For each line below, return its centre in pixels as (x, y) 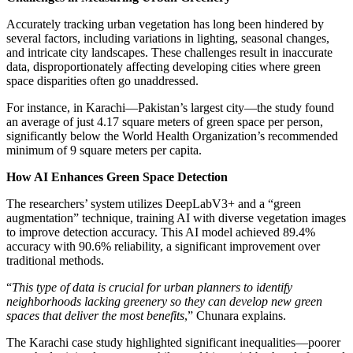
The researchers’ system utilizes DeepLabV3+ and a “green (154, 203)
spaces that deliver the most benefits (95, 315)
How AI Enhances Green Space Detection (117, 176)
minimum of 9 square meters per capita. (104, 150)
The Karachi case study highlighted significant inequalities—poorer (173, 342)
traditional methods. (55, 260)
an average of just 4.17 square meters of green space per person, (165, 121)
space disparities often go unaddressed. (102, 80)
